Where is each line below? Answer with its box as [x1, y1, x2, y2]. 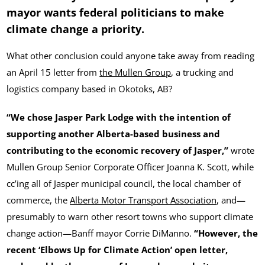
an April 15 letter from [7, 66, 100, 79]
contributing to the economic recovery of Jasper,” [7, 144, 231, 157]
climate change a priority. [7, 21, 148, 36]
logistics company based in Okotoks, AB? [7, 83, 175, 95]
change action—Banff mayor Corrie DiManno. [7, 227, 195, 240]
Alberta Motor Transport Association [70, 194, 217, 206]
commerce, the [7, 194, 70, 206]
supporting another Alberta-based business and [7, 128, 221, 140]
